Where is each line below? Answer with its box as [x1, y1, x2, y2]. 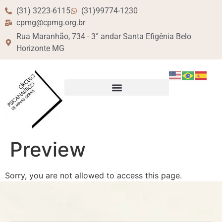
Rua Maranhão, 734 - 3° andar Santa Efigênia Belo [16, 32, 191, 41]
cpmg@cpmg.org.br [16, 18, 85, 27]
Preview [10, 137, 86, 162]
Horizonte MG [16, 44, 64, 53]
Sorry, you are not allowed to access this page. [5, 170, 182, 180]
